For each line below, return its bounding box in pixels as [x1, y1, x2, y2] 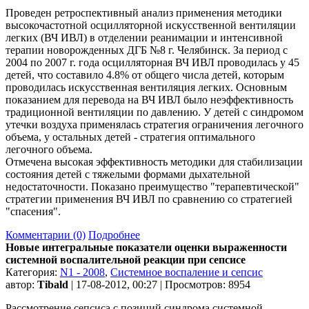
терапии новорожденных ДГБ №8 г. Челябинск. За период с [6, 43, 288, 56]
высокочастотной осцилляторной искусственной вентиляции [6, 19, 296, 31]
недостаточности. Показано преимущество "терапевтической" [6, 180, 299, 192]
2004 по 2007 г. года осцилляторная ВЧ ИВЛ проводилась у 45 [6, 56, 299, 68]
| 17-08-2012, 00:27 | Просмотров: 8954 [68, 278, 250, 290]
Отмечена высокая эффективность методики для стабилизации [6, 155, 303, 168]
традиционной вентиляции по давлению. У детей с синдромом [6, 106, 303, 118]
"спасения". [6, 205, 61, 217]
